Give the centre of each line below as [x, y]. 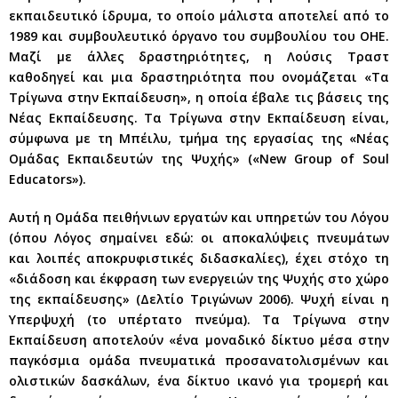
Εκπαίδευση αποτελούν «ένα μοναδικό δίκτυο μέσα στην [199, 339]
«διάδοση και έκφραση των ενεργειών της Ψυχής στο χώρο [199, 278]
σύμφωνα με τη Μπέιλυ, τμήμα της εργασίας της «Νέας [199, 138]
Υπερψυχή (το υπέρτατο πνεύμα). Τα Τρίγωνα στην [199, 319]
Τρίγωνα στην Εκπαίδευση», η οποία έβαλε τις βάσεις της [199, 97]
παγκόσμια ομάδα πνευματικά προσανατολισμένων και [199, 360]
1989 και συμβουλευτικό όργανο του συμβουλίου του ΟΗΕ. [199, 36]
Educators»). [48, 179]
